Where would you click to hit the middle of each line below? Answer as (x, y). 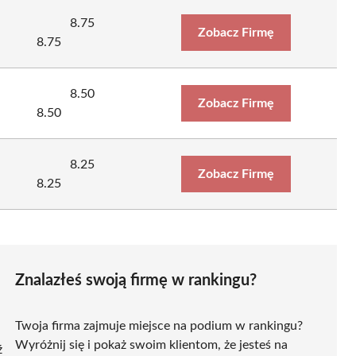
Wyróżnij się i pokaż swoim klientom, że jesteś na (151, 344)
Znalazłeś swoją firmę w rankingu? (136, 280)
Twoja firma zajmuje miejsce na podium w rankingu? (159, 325)
